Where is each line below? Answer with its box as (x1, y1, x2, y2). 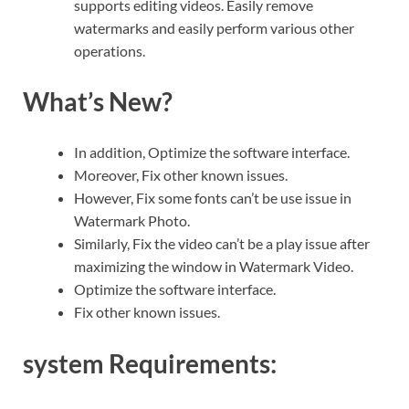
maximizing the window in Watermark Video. (74, 257, 353, 276)
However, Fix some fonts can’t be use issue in (74, 189, 351, 207)
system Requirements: (23, 347, 277, 379)
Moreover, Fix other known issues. (74, 166, 288, 184)
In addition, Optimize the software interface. (74, 143, 350, 162)
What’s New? (23, 86, 173, 118)
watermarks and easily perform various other (74, 18, 354, 37)
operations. (74, 41, 145, 59)
